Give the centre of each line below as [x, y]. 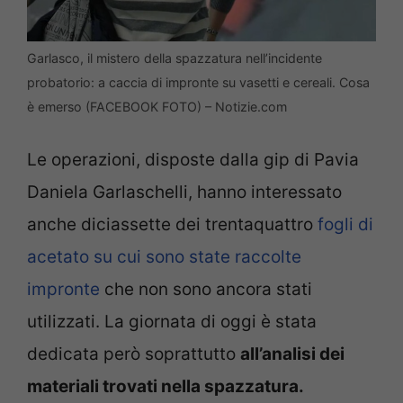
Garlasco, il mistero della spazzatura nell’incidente [175, 58]
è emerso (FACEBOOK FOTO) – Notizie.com [157, 106]
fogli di [345, 225]
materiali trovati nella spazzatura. [166, 387]
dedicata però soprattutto [134, 354]
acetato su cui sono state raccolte [164, 257]
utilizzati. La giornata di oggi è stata [172, 322]
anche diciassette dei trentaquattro [172, 225]
